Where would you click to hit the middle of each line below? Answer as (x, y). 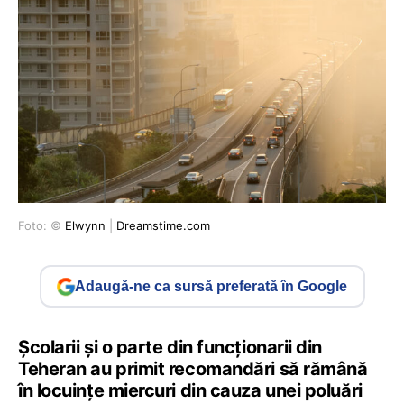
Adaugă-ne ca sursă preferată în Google (211, 286)
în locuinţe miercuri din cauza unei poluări (190, 391)
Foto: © (41, 226)
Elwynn (85, 226)
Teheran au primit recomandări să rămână (193, 369)
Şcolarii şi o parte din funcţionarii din (170, 348)
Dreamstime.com (163, 226)
